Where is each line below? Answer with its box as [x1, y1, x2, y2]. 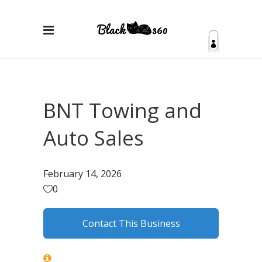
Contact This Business [82, 217, 180, 230]
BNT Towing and [43, 96, 202, 124]
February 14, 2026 [43, 167, 122, 180]
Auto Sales [43, 124, 144, 151]
